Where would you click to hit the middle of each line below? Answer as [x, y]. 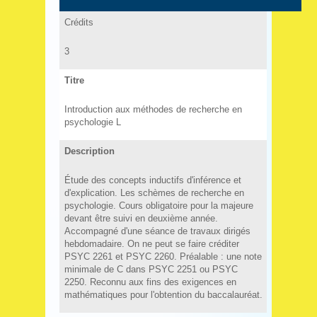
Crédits [79, 22]
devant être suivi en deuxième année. [141, 218]
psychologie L [92, 122]
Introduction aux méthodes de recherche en [153, 109]
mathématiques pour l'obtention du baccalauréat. [163, 294]
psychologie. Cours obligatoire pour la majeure [158, 205]
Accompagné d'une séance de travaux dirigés [157, 231]
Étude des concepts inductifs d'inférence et [152, 180]
